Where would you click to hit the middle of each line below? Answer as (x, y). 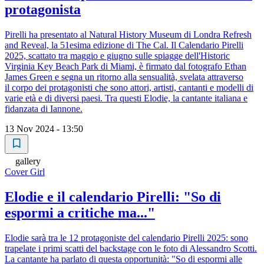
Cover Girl (25, 172)
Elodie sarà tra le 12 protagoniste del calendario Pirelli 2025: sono (126, 238)
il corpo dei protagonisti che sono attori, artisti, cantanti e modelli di (129, 88)
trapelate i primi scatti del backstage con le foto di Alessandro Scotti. (131, 249)
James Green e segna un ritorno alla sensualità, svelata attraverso (124, 77)
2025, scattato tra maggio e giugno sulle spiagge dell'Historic (117, 56)
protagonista (43, 10)
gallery (28, 161)
